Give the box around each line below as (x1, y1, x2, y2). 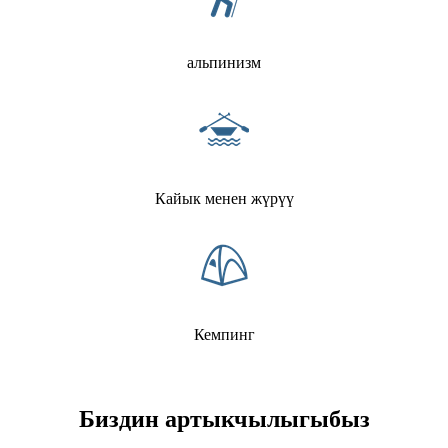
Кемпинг (193, 325, 255, 343)
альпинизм (187, 53, 261, 71)
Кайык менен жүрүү (154, 189, 294, 207)
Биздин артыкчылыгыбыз (78, 405, 370, 432)
